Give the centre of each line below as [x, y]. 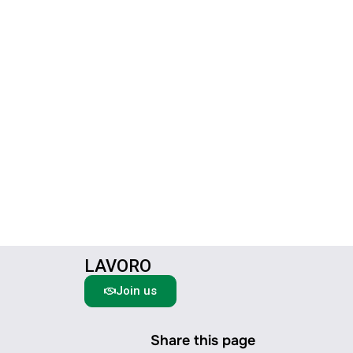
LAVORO [118, 266]
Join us [136, 291]
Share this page [203, 341]
